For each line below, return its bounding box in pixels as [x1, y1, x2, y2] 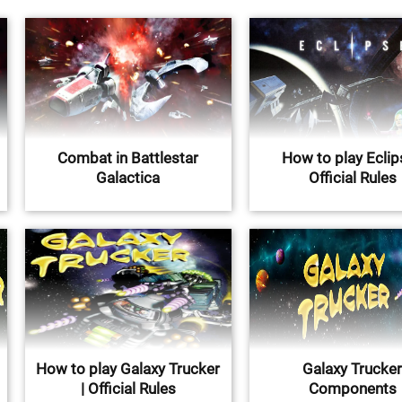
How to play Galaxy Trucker [36, 360, 221, 378]
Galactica [96, 169, 161, 187]
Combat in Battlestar [57, 149, 199, 167]
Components [308, 380, 397, 398]
